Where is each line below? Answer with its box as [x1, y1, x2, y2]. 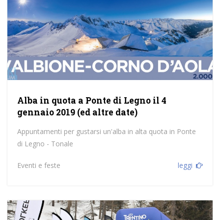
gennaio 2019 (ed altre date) [17, 107, 137, 118]
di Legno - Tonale [17, 139, 73, 149]
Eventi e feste [17, 161, 60, 170]
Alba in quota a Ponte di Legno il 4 [17, 95, 166, 107]
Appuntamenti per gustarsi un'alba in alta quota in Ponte [17, 127, 196, 137]
